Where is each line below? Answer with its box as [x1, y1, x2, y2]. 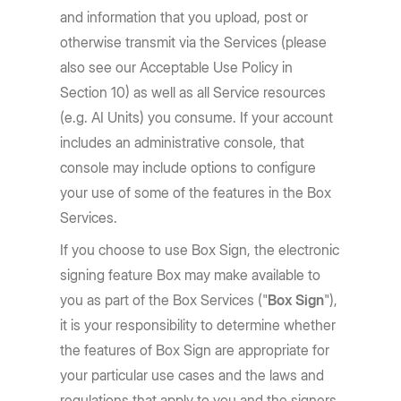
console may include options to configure [60, 158, 317, 176]
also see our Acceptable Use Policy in [60, 58, 294, 76]
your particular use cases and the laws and [60, 366, 325, 384]
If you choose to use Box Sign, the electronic [60, 241, 340, 259]
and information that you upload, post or [60, 8, 309, 26]
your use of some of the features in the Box [60, 183, 332, 201]
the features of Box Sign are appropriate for [60, 341, 330, 359]
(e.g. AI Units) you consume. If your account [60, 108, 334, 126]
